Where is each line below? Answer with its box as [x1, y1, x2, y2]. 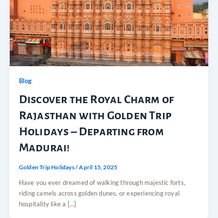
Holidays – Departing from [18, 125, 164, 138]
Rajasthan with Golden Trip [18, 109, 172, 122]
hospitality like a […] [18, 200, 76, 208]
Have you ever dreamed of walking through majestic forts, [18, 178, 185, 186]
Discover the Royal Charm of [18, 93, 174, 106]
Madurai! [18, 141, 70, 154]
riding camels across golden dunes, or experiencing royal [18, 189, 180, 197]
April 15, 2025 [79, 163, 118, 171]
